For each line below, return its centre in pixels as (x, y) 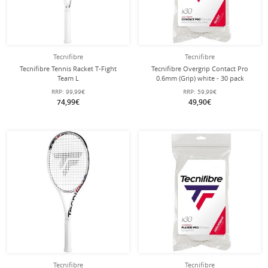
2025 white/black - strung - (68, 97)
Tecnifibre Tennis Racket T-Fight (68, 68)
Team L (68, 78)
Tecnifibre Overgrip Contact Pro (200, 68)
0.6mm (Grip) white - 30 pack (200, 78)
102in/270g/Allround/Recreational (68, 88)
